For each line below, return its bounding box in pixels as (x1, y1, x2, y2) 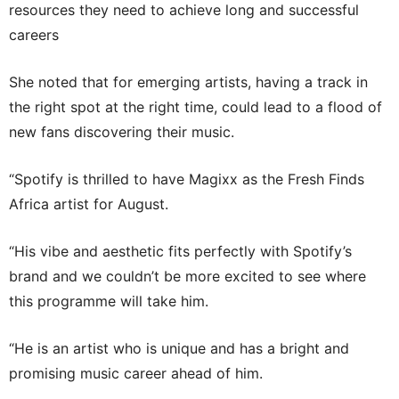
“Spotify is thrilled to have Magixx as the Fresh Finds (9, 170, 364, 189)
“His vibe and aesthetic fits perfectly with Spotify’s (9, 242, 352, 261)
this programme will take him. (9, 292, 208, 311)
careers (9, 26, 59, 45)
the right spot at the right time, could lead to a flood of (9, 98, 382, 117)
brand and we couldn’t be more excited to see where (9, 267, 366, 286)
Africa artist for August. (9, 195, 168, 214)
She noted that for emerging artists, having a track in (9, 73, 368, 92)
